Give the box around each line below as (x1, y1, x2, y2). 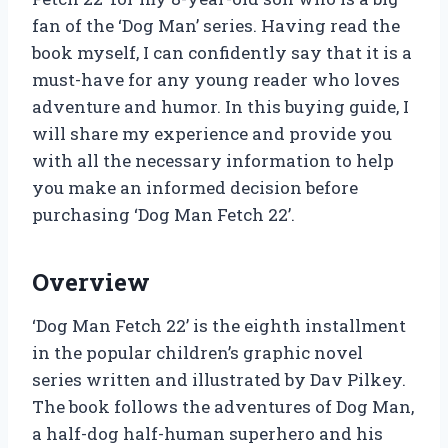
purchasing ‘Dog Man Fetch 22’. (32, 203, 295, 227)
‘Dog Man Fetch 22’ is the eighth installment (32, 314, 406, 338)
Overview (32, 266, 150, 299)
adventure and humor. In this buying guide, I (32, 95, 409, 119)
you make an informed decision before (32, 176, 358, 200)
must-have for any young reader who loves (32, 68, 400, 92)
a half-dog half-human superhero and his (32, 422, 383, 446)
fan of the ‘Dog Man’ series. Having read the (32, 14, 400, 38)
